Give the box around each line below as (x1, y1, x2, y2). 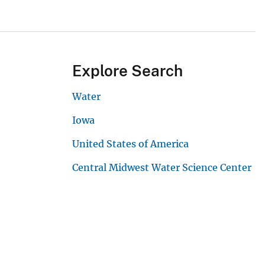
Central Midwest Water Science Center (72, 161, 251, 174)
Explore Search (72, 62, 183, 80)
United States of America (72, 138, 189, 150)
